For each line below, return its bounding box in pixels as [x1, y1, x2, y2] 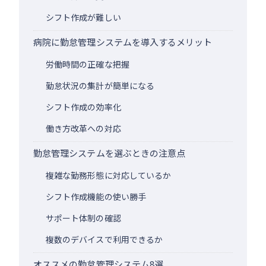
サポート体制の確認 [46, 211, 121, 224]
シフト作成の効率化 [46, 100, 121, 113]
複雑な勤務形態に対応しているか [46, 169, 172, 181]
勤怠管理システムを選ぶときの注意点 [33, 146, 186, 159]
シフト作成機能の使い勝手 [46, 190, 146, 202]
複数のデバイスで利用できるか [46, 233, 163, 245]
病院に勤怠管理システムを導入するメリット [33, 35, 213, 48]
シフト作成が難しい [46, 11, 121, 23]
